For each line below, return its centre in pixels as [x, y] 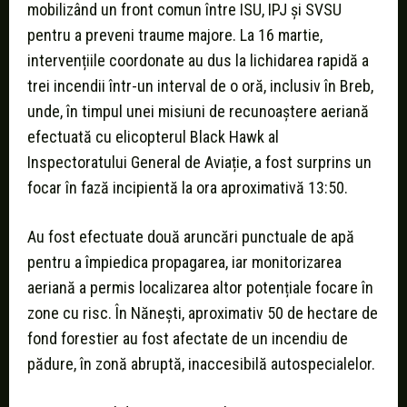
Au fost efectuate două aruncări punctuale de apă [191, 236]
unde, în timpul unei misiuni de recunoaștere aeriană [198, 111]
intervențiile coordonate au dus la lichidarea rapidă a [198, 60]
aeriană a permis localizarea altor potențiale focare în [200, 287]
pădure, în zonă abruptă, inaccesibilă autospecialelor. [201, 363]
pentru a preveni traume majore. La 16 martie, [175, 35]
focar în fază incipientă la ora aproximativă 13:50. [188, 187]
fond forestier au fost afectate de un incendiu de [188, 338]
